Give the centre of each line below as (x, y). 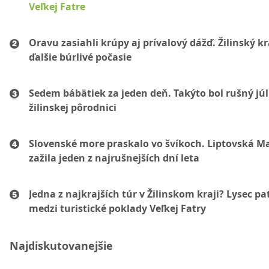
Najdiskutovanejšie (61, 246)
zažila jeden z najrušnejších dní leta (114, 158)
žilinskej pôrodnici (73, 108)
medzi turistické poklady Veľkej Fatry (117, 209)
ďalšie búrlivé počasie (80, 57)
